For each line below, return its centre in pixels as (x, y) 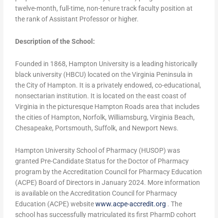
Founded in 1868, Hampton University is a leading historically (107, 64)
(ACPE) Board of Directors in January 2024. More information (108, 182)
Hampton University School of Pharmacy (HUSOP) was (98, 150)
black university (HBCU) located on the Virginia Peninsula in (104, 75)
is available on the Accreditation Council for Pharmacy (96, 193)
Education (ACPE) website (55, 204)
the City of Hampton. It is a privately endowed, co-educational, (108, 85)
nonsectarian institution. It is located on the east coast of (101, 96)
